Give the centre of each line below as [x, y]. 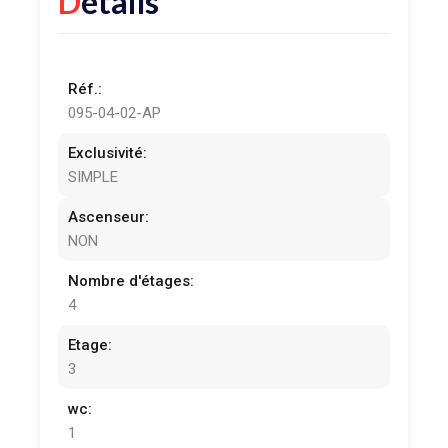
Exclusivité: [108, 153]
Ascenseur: [109, 217]
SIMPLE [93, 177]
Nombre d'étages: [131, 281]
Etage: [90, 345]
